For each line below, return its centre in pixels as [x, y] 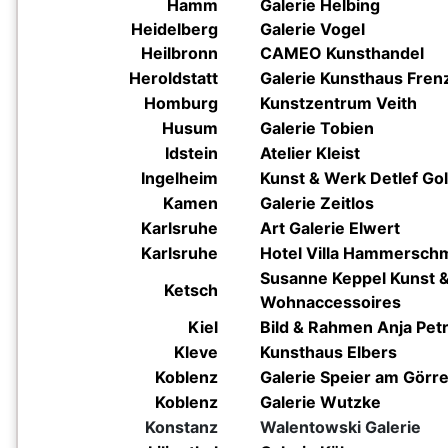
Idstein [191, 153]
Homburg [181, 103]
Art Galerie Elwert [330, 228]
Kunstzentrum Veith [338, 103]
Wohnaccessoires [330, 302]
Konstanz [181, 427]
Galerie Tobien [317, 128]
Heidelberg [174, 29]
